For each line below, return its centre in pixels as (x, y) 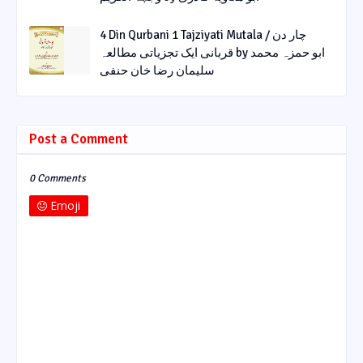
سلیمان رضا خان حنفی (157, 70)
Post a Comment (79, 139)
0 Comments (58, 178)
